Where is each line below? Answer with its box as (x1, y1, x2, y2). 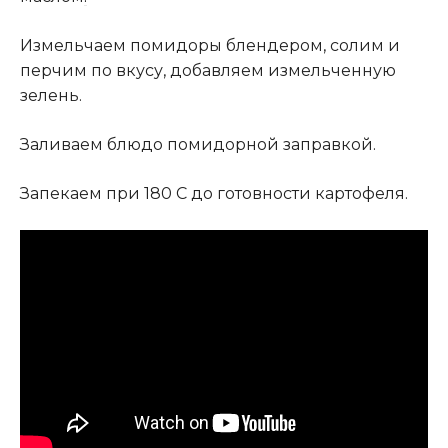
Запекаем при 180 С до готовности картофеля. (20, 184, 408, 204)
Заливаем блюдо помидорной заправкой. (20, 135, 376, 155)
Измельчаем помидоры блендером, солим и (20, 36, 400, 56)
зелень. (20, 86, 82, 106)
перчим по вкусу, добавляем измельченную (20, 61, 396, 81)
